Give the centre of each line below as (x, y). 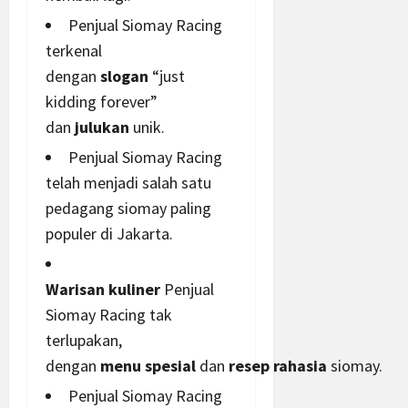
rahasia (300, 365)
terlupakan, (84, 340)
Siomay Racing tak (109, 314)
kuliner (134, 289)
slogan (124, 76)
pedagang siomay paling (128, 208)
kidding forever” (102, 101)
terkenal (74, 50)
